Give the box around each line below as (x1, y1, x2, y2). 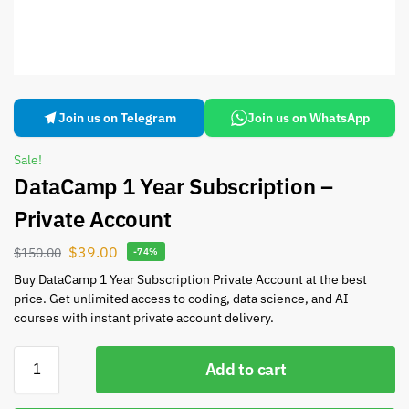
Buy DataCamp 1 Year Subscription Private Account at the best (14, 270, 367, 288)
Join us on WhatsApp (246, 110, 370, 126)
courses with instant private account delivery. (14, 309, 274, 326)
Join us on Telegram (58, 110, 176, 126)
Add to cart (204, 358, 287, 380)
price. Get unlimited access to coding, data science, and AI (14, 289, 349, 307)
